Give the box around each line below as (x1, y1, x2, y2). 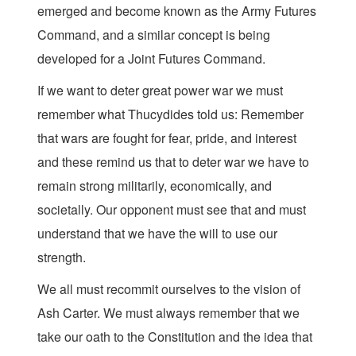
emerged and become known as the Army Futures (37, 2, 316, 20)
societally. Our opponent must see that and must (37, 200, 306, 219)
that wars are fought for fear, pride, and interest (37, 129, 296, 147)
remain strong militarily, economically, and (37, 176, 272, 195)
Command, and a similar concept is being (37, 25, 270, 44)
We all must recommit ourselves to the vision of (37, 280, 300, 298)
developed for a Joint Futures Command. (37, 49, 265, 68)
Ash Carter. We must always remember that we (37, 304, 300, 322)
